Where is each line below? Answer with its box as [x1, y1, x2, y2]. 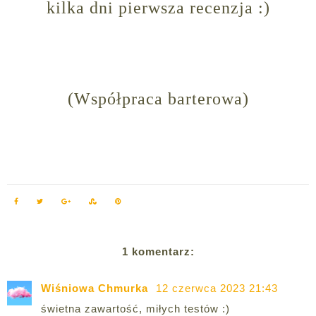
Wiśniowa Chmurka [41, 282, 152, 295]
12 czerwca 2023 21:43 [156, 282, 278, 295]
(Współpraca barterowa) [67, 90, 249, 109]
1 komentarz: [121, 245, 195, 258]
